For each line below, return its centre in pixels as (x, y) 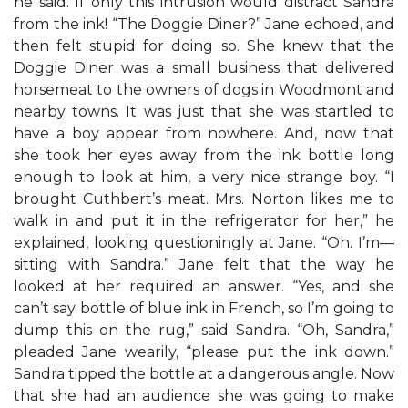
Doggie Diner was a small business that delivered (204, 68)
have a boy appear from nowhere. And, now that (204, 133)
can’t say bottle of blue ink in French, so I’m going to (204, 308)
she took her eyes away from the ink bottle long (204, 155)
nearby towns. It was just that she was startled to (204, 112)
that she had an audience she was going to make (204, 396)
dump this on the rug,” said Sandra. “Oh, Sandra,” (204, 330)
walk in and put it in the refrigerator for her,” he (204, 221)
